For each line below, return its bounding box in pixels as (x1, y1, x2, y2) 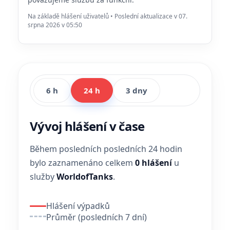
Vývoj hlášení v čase (30, 118, 145, 135)
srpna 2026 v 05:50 (28, 21, 82, 29)
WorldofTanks (56, 171, 113, 182)
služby (30, 171, 56, 182)
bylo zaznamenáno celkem (30, 157, 135, 168)
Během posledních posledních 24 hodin (30, 143, 182, 155)
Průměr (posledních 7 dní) (46, 212, 147, 223)
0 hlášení (135, 157, 172, 168)
